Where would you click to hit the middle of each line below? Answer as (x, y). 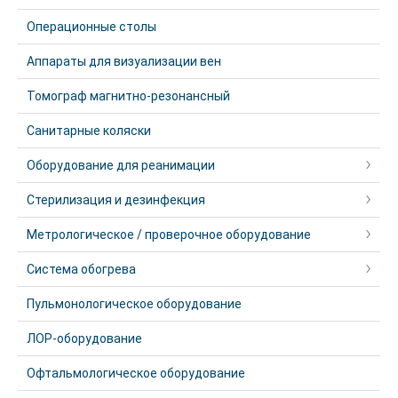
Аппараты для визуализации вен (124, 61)
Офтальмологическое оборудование (136, 373)
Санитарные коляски (89, 131)
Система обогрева (81, 269)
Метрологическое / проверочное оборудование (169, 235)
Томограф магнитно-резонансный (128, 96)
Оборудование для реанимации (121, 165)
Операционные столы (92, 27)
